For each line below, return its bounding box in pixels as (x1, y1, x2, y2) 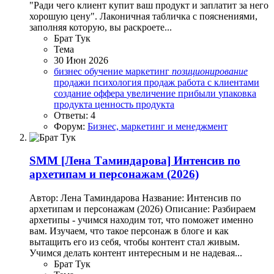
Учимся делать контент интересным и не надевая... (29, 248, 242, 259)
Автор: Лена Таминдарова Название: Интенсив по (29, 193, 241, 204)
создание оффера (54, 87, 127, 98)
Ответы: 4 (54, 109, 95, 120)
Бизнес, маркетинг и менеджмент (87, 120, 228, 131)
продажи (54, 76, 93, 87)
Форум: (54, 120, 87, 131)
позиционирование (172, 65, 248, 76)
